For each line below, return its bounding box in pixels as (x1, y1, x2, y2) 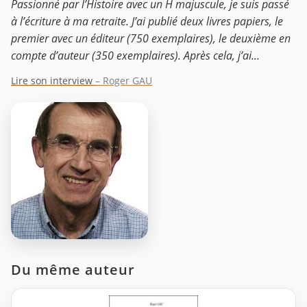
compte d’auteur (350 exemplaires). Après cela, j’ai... (11, 47, 260, 63)
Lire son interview (11, 73, 95, 87)
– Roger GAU (95, 73, 152, 87)
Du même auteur (11, 260, 135, 279)
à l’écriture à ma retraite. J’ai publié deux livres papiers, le (11, 13, 283, 29)
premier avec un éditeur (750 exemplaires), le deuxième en (11, 30, 291, 46)
